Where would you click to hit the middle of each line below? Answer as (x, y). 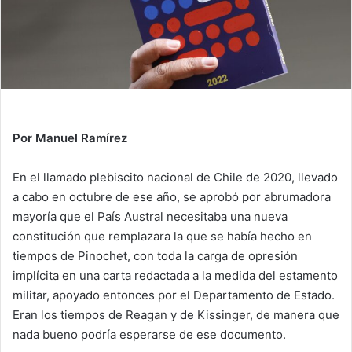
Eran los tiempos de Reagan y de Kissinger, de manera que (176, 315)
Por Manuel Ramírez (70, 138)
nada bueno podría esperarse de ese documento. (149, 335)
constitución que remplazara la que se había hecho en (162, 236)
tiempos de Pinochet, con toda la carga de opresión (155, 256)
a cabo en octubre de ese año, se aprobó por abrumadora (172, 197)
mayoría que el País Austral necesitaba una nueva (150, 217)
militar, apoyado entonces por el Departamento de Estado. (174, 295)
